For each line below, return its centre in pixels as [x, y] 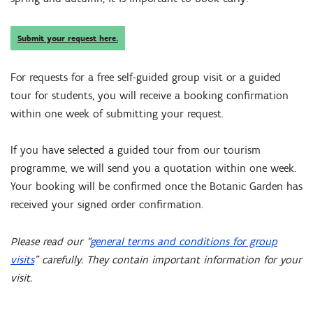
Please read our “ [50, 241]
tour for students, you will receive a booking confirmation [150, 96]
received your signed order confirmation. [107, 205]
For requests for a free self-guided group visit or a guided [146, 78]
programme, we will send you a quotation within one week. [153, 168]
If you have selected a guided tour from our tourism [136, 150]
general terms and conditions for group [184, 241]
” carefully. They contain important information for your [168, 259]
